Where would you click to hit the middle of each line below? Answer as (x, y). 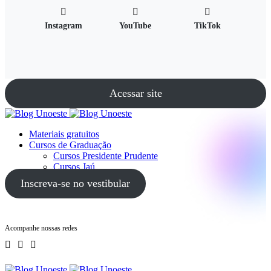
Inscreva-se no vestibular (75, 184)
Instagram (64, 26)
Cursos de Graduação (70, 145)
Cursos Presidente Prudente (106, 156)
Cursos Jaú (74, 167)
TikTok (207, 26)
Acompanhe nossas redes (41, 228)
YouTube (135, 26)
